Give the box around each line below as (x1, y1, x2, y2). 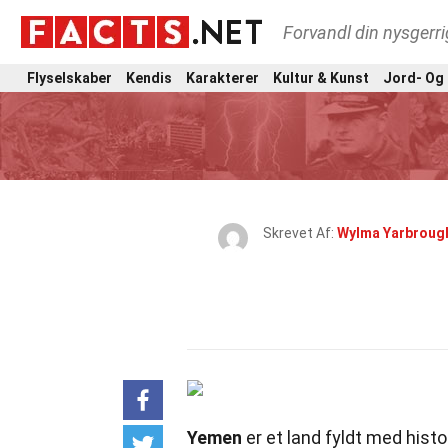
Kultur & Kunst (273, 69, 369, 86)
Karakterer (186, 69, 259, 86)
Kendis (126, 69, 172, 86)
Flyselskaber (27, 69, 112, 86)
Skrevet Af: (262, 225, 337, 241)
